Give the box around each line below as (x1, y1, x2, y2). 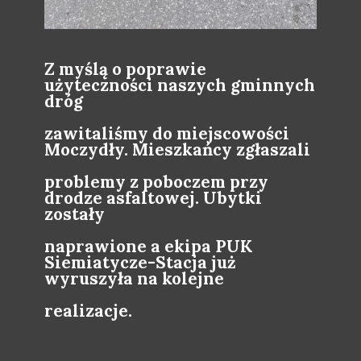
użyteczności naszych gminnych (44, 74, 315, 97)
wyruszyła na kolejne (44, 268, 224, 290)
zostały (44, 203, 105, 226)
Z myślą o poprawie (44, 58, 206, 81)
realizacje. (44, 300, 132, 322)
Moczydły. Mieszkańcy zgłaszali (44, 139, 310, 161)
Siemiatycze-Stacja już (44, 251, 236, 274)
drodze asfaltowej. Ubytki (44, 187, 262, 210)
